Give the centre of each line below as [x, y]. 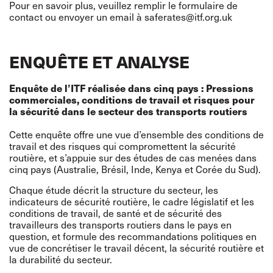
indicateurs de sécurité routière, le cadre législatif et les [132, 201]
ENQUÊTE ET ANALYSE [99, 61]
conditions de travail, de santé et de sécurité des [115, 213]
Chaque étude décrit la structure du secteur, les [114, 190]
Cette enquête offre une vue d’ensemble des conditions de [136, 134]
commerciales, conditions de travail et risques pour [132, 100]
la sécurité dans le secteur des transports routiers [128, 111]
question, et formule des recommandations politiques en [133, 236]
